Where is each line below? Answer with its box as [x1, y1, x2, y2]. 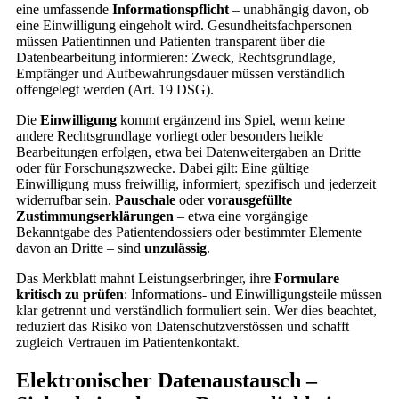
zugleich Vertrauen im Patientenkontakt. [16, 334, 240, 350]
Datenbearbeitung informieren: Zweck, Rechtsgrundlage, [16, 49, 336, 65]
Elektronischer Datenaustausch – [16, 368, 317, 392]
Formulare [274, 270, 339, 286]
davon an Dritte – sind [16, 240, 144, 256]
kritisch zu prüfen [16, 286, 124, 302]
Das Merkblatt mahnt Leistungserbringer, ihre [16, 270, 274, 286]
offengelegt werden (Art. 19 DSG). [16, 81, 214, 97]
